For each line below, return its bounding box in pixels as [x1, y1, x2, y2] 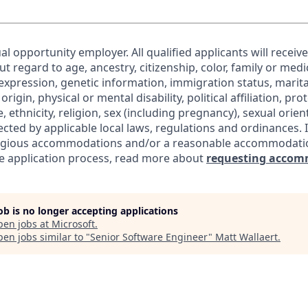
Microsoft [52, 217, 95, 230]
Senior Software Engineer [90, 230, 208, 243]
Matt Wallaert [215, 230, 278, 243]
